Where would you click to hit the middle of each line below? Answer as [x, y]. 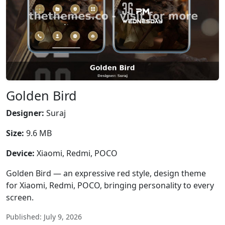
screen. [20, 197]
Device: [20, 153]
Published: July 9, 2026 [44, 217]
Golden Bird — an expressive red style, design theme [106, 173]
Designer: [25, 113]
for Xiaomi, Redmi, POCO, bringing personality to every [110, 185]
